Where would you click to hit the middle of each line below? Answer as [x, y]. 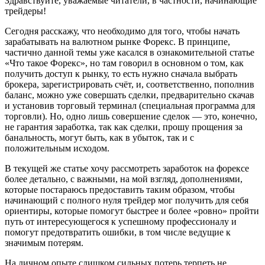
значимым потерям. [44, 243]
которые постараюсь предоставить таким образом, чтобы [120, 189]
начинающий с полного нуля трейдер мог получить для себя [127, 200]
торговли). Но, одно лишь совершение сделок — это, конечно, [131, 116]
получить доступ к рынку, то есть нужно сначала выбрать [121, 73]
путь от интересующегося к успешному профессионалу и [121, 221]
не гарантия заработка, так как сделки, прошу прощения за [124, 127]
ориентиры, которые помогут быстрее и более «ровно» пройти [132, 211]
